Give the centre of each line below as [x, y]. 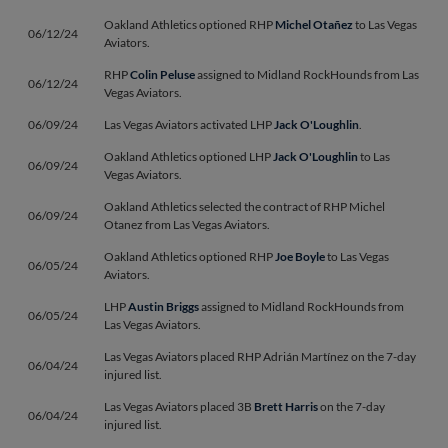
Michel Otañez [314, 24]
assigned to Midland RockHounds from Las [307, 74]
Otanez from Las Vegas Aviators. [187, 224]
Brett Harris [286, 406]
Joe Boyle [300, 256]
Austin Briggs [163, 306]
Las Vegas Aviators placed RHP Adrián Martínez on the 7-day [260, 356]
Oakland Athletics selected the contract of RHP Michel [244, 206]
